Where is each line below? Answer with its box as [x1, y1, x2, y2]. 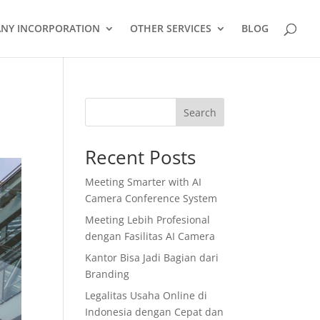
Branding [85, 267, 130, 281]
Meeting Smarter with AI [85, 175, 202, 189]
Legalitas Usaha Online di [85, 289, 208, 302]
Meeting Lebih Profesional [85, 213, 211, 226]
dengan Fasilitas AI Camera [85, 229, 216, 243]
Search [183, 105, 216, 119]
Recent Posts [85, 144, 196, 170]
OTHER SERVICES [130, 21, 211, 35]
